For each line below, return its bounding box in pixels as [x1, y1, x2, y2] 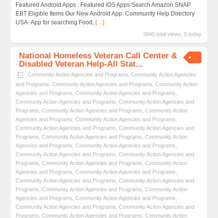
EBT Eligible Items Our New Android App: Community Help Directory [15, 10, 195, 18]
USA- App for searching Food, [15, 19, 95, 26]
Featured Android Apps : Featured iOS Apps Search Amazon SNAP [15, 1, 191, 9]
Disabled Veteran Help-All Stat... [19, 59, 144, 69]
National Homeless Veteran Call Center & [19, 51, 178, 60]
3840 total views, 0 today [143, 31, 202, 37]
